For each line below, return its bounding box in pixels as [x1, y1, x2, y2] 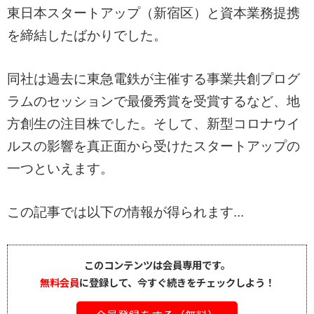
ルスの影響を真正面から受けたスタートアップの [7, 139, 300, 154]
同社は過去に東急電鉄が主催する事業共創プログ [7, 71, 300, 87]
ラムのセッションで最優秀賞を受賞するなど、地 [7, 94, 300, 109]
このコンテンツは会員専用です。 [83, 257, 231, 273]
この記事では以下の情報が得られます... [7, 205, 244, 220]
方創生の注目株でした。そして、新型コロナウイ [7, 116, 300, 132]
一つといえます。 [7, 161, 114, 177]
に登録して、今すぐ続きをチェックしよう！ [78, 275, 275, 290]
